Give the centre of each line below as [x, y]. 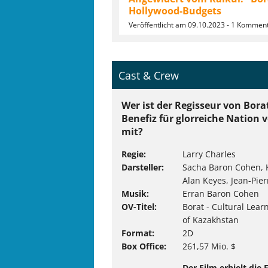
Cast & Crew [149, 75]
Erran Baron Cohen [221, 194]
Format [137, 233]
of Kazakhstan [211, 220]
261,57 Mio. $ [209, 246]
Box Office [143, 246]
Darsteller [141, 167]
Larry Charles [209, 154]
